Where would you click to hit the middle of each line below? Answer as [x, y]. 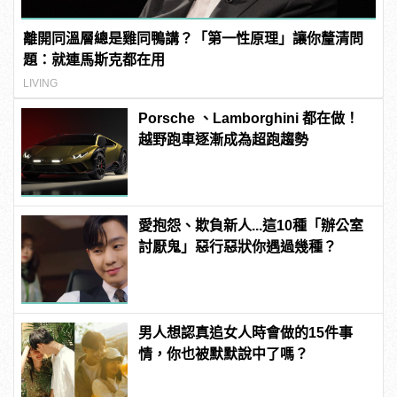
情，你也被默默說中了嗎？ [224, 354]
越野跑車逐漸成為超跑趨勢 [224, 140]
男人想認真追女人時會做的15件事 [246, 333]
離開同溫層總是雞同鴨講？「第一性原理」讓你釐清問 [194, 39]
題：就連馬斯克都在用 [94, 60]
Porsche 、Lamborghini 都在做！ [249, 119]
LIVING [41, 84]
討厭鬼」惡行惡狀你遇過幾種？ [238, 247]
